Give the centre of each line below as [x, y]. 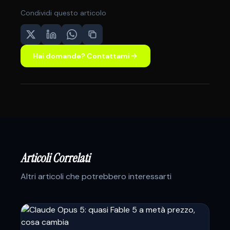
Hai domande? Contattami [81, 56]
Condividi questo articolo [63, 13]
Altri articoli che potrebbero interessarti [96, 176]
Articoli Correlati [55, 158]
